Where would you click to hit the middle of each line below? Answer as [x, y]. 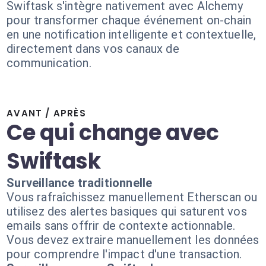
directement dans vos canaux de [93, 49]
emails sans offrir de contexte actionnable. [121, 226]
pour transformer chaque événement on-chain [129, 20]
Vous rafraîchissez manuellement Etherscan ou [132, 197]
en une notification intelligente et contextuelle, [132, 34]
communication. [49, 63]
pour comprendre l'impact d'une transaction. [124, 254]
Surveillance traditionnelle [80, 183]
